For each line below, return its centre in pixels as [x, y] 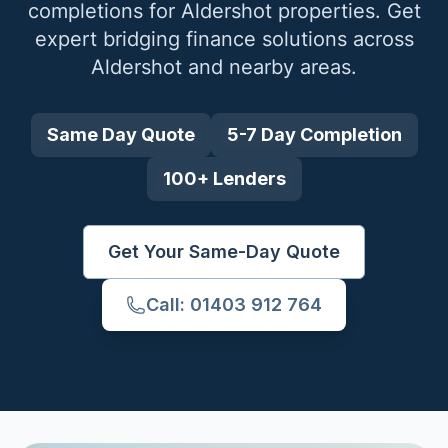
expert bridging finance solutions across [224, 39]
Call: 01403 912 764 [234, 304]
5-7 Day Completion [314, 134]
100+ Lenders [224, 178]
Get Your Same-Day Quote [224, 251]
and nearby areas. [269, 67]
